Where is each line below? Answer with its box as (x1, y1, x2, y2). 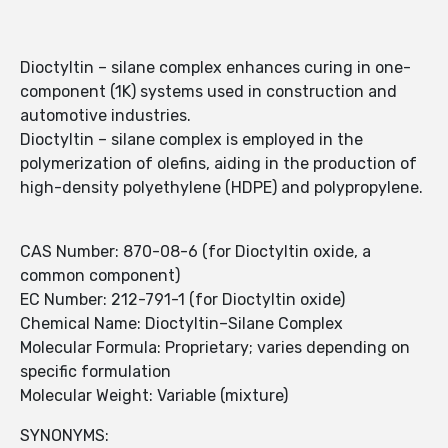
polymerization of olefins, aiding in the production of (20, 154, 417, 174)
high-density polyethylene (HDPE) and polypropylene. (20, 178, 423, 198)
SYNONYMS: (20, 426, 109, 446)
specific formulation (20, 362, 171, 382)
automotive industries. (20, 106, 191, 126)
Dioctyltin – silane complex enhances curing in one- (20, 58, 411, 78)
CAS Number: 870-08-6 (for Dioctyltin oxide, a (20, 242, 371, 262)
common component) (20, 266, 180, 286)
